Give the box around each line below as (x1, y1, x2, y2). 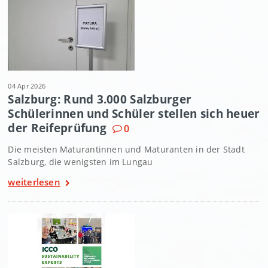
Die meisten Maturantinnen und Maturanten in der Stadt (8, 143, 245, 155)
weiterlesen (8, 175, 60, 188)
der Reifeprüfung (8, 120, 106, 135)
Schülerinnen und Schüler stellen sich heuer (8, 105, 260, 121)
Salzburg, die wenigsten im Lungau (8, 156, 153, 167)
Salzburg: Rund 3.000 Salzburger (8, 91, 192, 106)
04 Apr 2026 (8, 81, 46, 90)
